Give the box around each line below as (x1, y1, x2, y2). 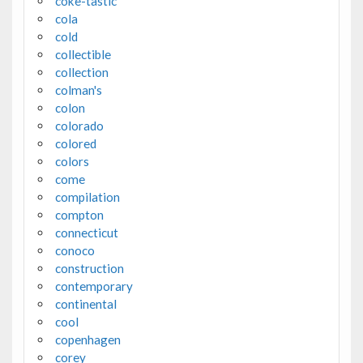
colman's (54, 82, 102, 97)
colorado (54, 117, 104, 133)
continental (54, 296, 117, 311)
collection (54, 64, 109, 79)
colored (54, 135, 96, 151)
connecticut (54, 224, 118, 240)
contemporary (54, 278, 133, 293)
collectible (54, 46, 111, 62)
